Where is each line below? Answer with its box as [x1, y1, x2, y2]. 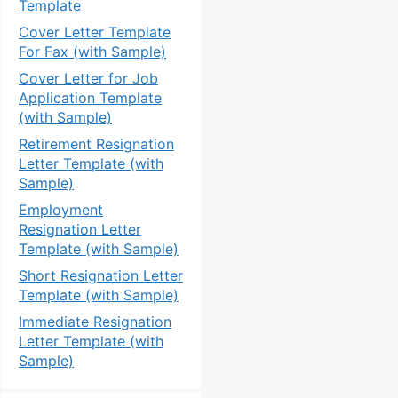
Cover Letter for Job [19, 69, 158, 87]
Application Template [19, 89, 162, 107]
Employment [19, 201, 103, 219]
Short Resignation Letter [19, 267, 183, 284]
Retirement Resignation [19, 135, 174, 153]
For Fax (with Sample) [19, 43, 166, 60]
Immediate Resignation [19, 313, 171, 330]
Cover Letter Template [19, 23, 171, 41]
